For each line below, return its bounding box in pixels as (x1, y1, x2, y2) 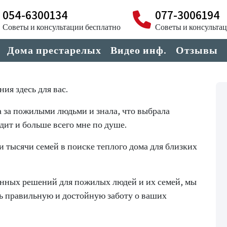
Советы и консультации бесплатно (3, 21, 121, 32)
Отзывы (176, 44, 218, 57)
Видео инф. (110, 44, 167, 57)
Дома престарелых (7, 44, 101, 57)
